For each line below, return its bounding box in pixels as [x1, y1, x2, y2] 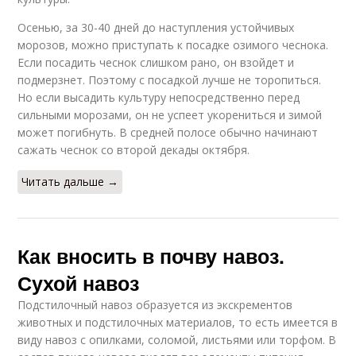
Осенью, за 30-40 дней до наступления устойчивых [17, 20, 295, 36]
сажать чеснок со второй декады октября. [17, 142, 250, 158]
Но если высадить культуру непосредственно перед [17, 90, 300, 106]
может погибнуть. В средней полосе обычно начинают [17, 125, 319, 141]
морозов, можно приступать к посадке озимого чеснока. [17, 37, 329, 53]
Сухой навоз [17, 269, 140, 298]
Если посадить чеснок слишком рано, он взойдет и [17, 55, 295, 71]
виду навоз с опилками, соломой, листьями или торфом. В [17, 332, 337, 348]
